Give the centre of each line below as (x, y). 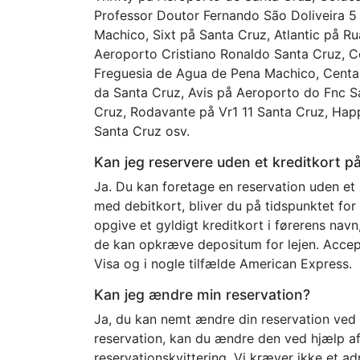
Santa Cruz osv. (142, 131)
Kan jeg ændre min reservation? (202, 294)
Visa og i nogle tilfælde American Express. (223, 263)
